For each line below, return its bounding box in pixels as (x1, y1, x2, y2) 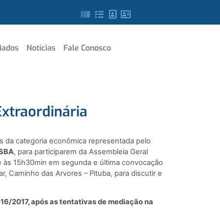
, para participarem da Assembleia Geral (14, 147, 148, 157)
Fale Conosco (63, 43, 111, 53)
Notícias (27, 43, 55, 53)
